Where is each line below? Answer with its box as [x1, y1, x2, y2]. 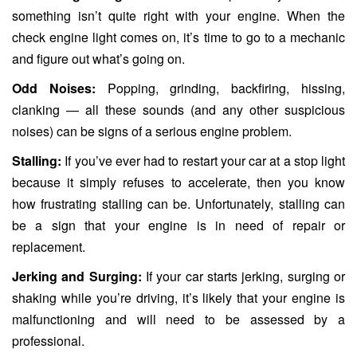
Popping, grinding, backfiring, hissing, [95, 79, 346, 98]
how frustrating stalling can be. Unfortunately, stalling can [12, 194, 345, 214]
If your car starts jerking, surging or [141, 267, 346, 286]
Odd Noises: [12, 79, 96, 98]
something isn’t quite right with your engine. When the [12, 6, 345, 25]
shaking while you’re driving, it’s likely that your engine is [12, 288, 345, 308]
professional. [12, 331, 84, 351]
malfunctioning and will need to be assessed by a [12, 310, 345, 329]
